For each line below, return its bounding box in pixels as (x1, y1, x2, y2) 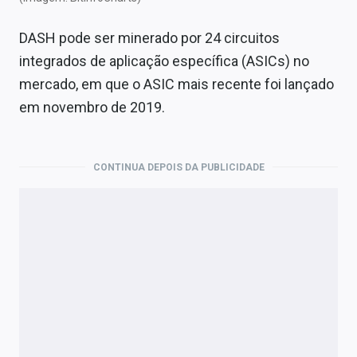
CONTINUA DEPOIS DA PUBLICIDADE (92, 161, 265, 173)
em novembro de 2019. (19, 98, 165, 116)
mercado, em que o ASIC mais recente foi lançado (19, 75, 334, 92)
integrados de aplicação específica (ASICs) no (19, 52, 309, 69)
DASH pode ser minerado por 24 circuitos (19, 29, 280, 46)
